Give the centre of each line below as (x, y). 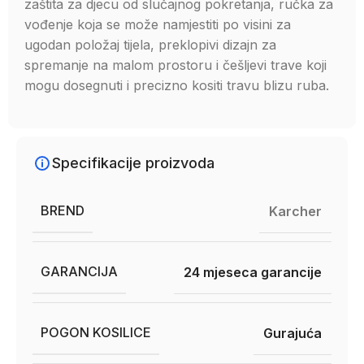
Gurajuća (292, 333)
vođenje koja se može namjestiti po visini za (158, 24)
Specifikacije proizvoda (133, 163)
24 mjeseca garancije (253, 272)
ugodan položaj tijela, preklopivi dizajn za (150, 45)
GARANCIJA (79, 271)
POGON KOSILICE (96, 332)
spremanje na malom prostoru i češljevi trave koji (175, 65)
